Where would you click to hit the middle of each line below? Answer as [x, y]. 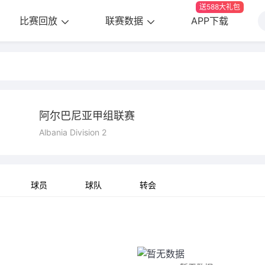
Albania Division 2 [73, 132]
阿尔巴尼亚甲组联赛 [87, 116]
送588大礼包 [220, 7]
